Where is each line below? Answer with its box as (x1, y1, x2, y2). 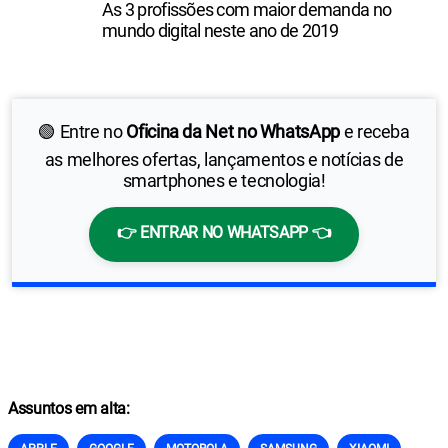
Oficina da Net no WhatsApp (126, 121, 340, 142)
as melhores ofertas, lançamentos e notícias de (44, 149, 404, 170)
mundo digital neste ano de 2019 (102, 20, 339, 41)
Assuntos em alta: (8, 399, 130, 418)
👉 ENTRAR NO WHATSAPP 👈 (116, 223, 332, 242)
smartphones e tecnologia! (122, 170, 326, 191)
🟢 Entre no (38, 121, 127, 142)
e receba (339, 121, 410, 142)
